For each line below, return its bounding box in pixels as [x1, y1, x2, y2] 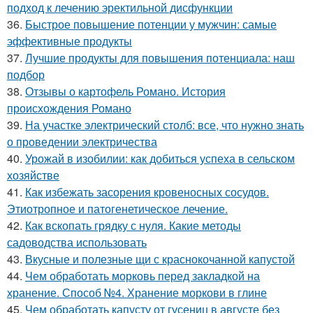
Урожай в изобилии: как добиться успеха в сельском [25, 150, 295, 166]
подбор [7, 66, 45, 82]
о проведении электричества [7, 133, 157, 150]
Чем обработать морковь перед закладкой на [25, 267, 260, 284]
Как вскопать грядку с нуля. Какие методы [25, 217, 241, 233]
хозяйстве [7, 166, 59, 183]
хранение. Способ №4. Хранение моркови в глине [7, 284, 267, 300]
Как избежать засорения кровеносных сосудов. [25, 183, 269, 200]
